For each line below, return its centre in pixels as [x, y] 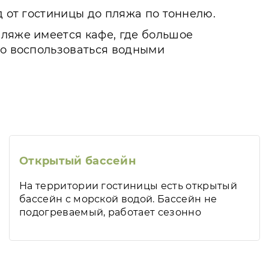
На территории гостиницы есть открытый [128, 186]
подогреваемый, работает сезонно [110, 212]
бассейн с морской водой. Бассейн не [118, 199]
